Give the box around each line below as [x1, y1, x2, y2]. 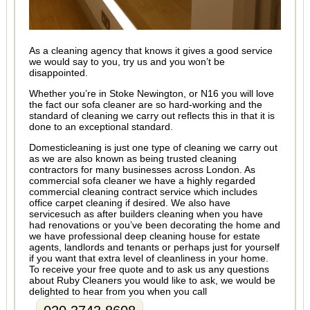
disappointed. [28, 67, 88, 79]
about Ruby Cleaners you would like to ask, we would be [28, 275, 275, 286]
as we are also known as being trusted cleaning [28, 153, 237, 165]
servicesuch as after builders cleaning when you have [28, 208, 263, 220]
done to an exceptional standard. [28, 121, 173, 133]
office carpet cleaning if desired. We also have [28, 197, 230, 209]
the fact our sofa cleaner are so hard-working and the [28, 99, 262, 111]
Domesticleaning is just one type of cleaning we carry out [28, 142, 277, 154]
